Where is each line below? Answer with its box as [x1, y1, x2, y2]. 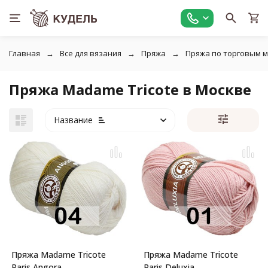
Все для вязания [60, 48, 121, 59]
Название [54, 114, 93, 126]
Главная [9, 48, 40, 59]
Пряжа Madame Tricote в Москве [9, 80, 251, 99]
